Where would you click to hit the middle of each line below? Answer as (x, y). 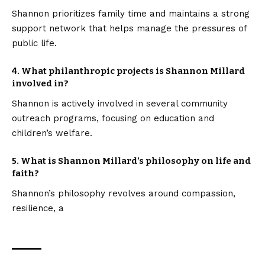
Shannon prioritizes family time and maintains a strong (131, 13)
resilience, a (38, 209)
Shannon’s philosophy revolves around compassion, (124, 194)
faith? (25, 173)
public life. (34, 43)
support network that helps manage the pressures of (129, 28)
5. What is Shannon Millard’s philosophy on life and (131, 161)
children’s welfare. (52, 133)
